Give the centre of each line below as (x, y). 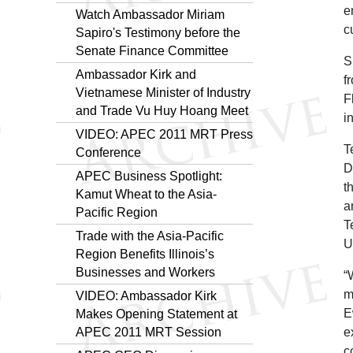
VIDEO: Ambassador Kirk (146, 295)
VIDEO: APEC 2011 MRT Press (164, 134)
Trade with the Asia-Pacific (150, 236)
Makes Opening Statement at (156, 314)
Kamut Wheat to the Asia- (146, 194)
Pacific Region (117, 212)
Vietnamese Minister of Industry (163, 92)
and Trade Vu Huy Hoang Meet (162, 110)
